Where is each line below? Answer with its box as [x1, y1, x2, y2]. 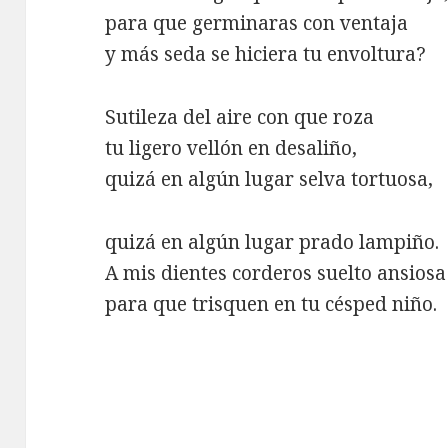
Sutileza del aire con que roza [105, 103, 375, 130]
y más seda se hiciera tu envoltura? [105, 40, 427, 67]
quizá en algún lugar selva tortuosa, [105, 165, 434, 192]
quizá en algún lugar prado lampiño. [105, 228, 440, 255]
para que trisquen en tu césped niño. [105, 290, 438, 317]
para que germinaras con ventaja [105, 9, 409, 36]
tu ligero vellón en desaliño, [105, 134, 358, 161]
